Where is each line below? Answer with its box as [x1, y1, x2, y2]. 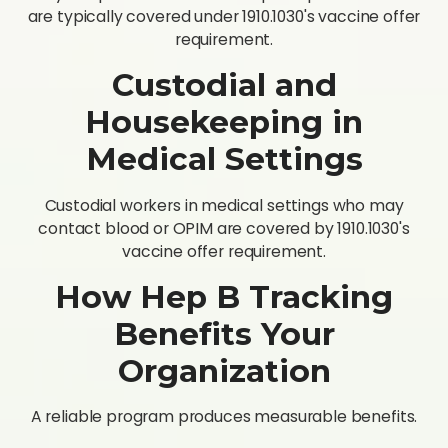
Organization [117, 351, 331, 390]
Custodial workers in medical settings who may [44, 193, 404, 217]
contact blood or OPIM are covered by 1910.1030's [38, 216, 410, 240]
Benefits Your [113, 314, 335, 353]
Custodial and [111, 66, 337, 105]
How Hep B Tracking [55, 277, 393, 316]
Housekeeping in [85, 103, 363, 142]
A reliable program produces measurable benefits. [30, 405, 418, 429]
